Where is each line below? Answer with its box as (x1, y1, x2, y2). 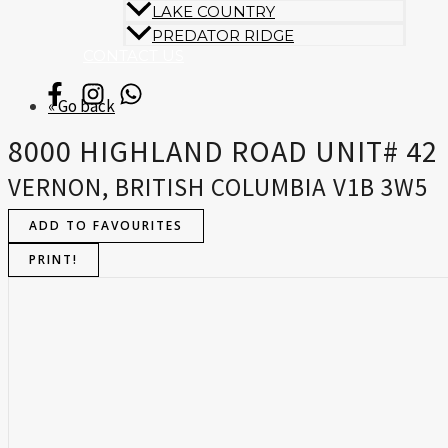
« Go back (48, 95, 115, 118)
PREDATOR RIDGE (152, 26, 294, 46)
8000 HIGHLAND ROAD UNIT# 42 (8, 132, 438, 171)
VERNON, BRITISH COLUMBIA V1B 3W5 (8, 171, 428, 204)
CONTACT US (83, 46, 184, 66)
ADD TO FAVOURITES (29, 217, 183, 235)
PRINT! (29, 251, 78, 269)
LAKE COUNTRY (152, 2, 275, 22)
